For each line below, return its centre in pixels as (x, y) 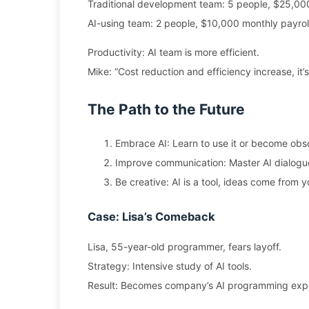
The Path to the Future (166, 109)
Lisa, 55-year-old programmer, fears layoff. (185, 247)
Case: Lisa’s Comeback (151, 217)
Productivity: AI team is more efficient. (173, 52)
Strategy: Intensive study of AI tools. (170, 266)
